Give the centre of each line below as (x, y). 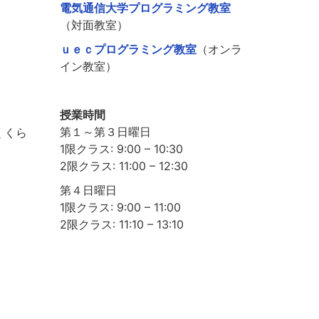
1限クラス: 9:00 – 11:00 (120, 208)
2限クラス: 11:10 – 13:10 (121, 225)
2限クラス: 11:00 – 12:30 (124, 166)
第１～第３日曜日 (105, 132)
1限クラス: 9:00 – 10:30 (121, 149)
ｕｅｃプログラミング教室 (128, 49)
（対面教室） (94, 25)
